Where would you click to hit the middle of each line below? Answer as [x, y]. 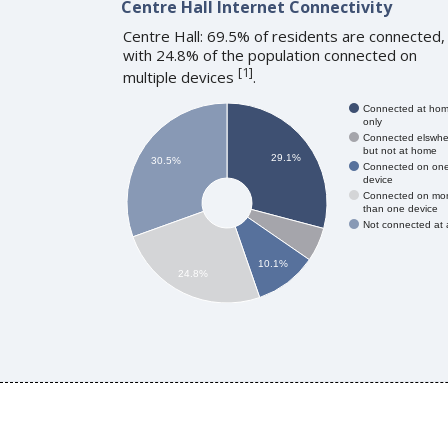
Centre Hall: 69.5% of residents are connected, [283, 35]
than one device [400, 208]
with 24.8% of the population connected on [269, 54]
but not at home [399, 150]
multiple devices [180, 76]
